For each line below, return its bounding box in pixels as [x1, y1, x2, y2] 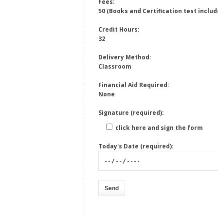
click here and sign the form [114, 124, 203, 132]
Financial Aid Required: [98, 81, 169, 90]
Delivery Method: [98, 53, 151, 62]
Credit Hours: [98, 25, 140, 34]
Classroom [98, 62, 131, 71]
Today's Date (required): [98, 142, 174, 151]
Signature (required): [98, 109, 164, 117]
